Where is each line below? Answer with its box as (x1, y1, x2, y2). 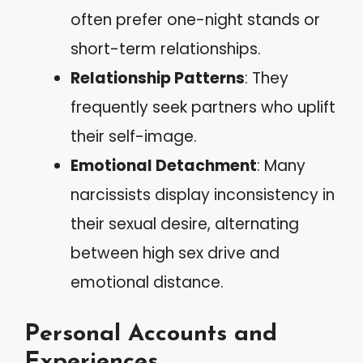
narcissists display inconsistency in (70, 184, 335, 206)
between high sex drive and (70, 242, 280, 264)
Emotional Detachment (70, 155, 257, 177)
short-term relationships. (70, 38, 261, 60)
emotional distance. (70, 271, 224, 293)
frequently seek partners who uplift (70, 96, 335, 118)
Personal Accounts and (24, 322, 277, 346)
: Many (257, 155, 305, 177)
